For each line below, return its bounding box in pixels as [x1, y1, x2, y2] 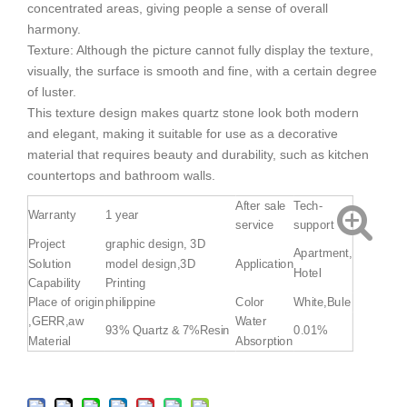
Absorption [235, 333, 293, 347]
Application [235, 256, 294, 270]
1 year [104, 207, 139, 222]
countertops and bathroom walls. [27, 167, 215, 183]
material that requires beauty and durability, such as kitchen [27, 146, 369, 162]
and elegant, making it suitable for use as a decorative [27, 125, 338, 141]
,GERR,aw [27, 313, 84, 328]
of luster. [27, 84, 76, 99]
